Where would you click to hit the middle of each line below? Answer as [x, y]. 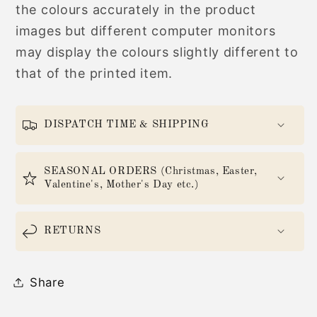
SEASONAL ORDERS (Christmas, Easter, [151, 171]
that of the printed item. [94, 73]
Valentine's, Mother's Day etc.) [122, 185]
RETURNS [73, 231]
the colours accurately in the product [136, 9]
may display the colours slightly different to [157, 52]
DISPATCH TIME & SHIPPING [127, 125]
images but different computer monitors [146, 30]
